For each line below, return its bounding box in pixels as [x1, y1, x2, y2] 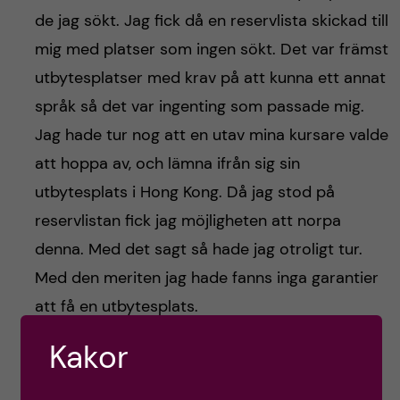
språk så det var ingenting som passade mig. [34, 95, 364, 117]
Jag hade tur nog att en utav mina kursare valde [34, 123, 388, 146]
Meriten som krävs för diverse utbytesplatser [34, 348, 368, 371]
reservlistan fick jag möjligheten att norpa [34, 209, 341, 231]
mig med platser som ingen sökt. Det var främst [34, 37, 388, 60]
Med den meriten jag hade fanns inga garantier [34, 266, 379, 288]
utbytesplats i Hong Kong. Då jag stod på [34, 180, 335, 203]
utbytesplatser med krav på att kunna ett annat [34, 66, 386, 88]
